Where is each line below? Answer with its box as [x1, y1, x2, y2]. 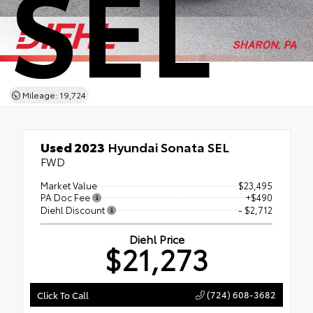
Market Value [41, 179, 97, 191]
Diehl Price [129, 230, 184, 247]
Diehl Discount [41, 203, 107, 216]
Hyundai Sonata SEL [105, 138, 229, 156]
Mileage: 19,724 [20, 88, 86, 101]
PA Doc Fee [41, 190, 92, 203]
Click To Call [37, 288, 89, 301]
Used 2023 [41, 138, 105, 156]
